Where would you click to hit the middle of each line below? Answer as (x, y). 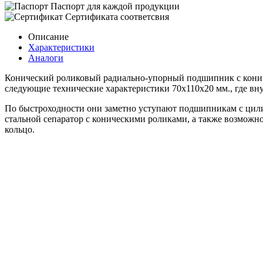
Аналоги (46, 58)
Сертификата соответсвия (117, 16)
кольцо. (20, 129)
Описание (48, 36)
